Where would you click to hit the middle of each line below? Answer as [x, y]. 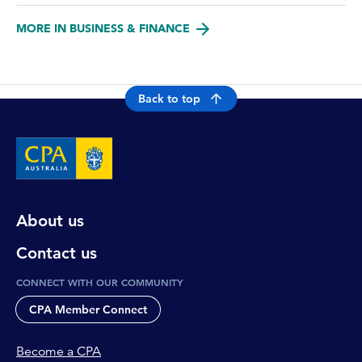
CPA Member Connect [88, 310]
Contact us [57, 253]
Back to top [169, 99]
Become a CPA [59, 352]
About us [50, 221]
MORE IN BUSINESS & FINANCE [103, 28]
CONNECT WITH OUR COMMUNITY [100, 282]
